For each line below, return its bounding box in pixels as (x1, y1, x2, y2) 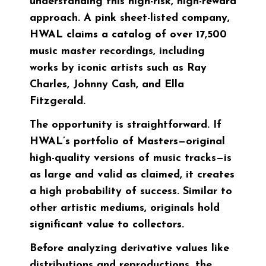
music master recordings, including (30, 46, 205, 58)
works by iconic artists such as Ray (30, 62, 207, 74)
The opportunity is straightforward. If (30, 119, 221, 131)
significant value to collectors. (30, 219, 184, 231)
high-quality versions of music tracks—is (30, 153, 232, 164)
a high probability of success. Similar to (30, 186, 232, 198)
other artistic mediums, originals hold (30, 202, 220, 214)
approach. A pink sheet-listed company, (30, 12, 230, 24)
